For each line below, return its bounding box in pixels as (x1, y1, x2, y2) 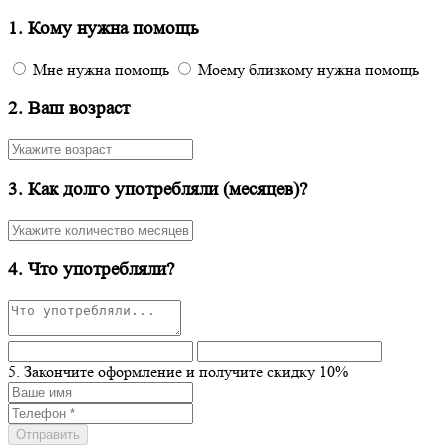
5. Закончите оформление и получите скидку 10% (8, 362, 348, 381)
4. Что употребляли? (8, 259, 174, 281)
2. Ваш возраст (8, 98, 130, 120)
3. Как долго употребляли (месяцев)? (8, 178, 307, 200)
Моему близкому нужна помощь (198, 59, 419, 79)
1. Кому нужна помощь (8, 17, 199, 39)
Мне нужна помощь (33, 59, 173, 79)
